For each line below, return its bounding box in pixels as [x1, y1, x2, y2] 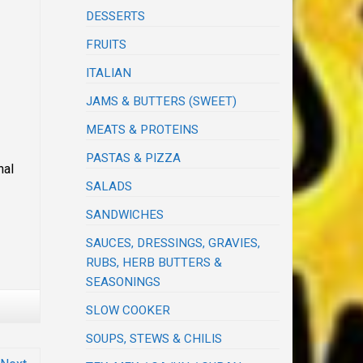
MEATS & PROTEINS [86, 122, 199, 138]
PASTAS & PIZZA [86, 151, 181, 166]
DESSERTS [86, 9, 146, 24]
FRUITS [86, 37, 127, 53]
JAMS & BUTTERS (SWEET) [86, 94, 237, 109]
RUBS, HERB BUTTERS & [86, 255, 223, 271]
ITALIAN [86, 66, 132, 81]
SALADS [86, 179, 133, 194]
